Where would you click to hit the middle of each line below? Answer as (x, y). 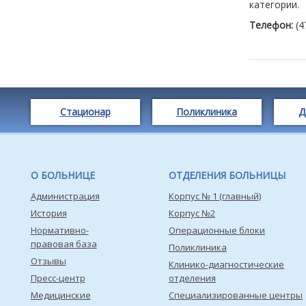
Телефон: (272, 25)
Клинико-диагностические (226, 264)
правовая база (64, 244)
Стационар (85, 112)
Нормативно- (59, 230)
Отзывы (48, 261)
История (48, 213)
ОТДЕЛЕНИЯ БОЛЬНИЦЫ (227, 175)
